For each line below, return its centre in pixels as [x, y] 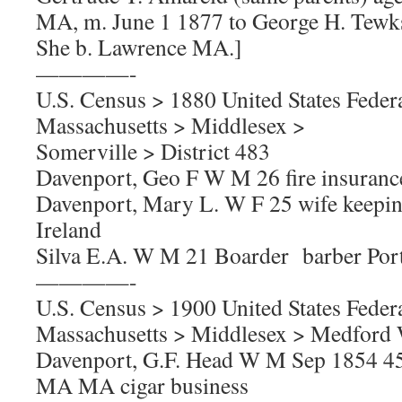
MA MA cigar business [142, 385]
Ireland [69, 229]
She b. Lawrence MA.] [139, 47]
